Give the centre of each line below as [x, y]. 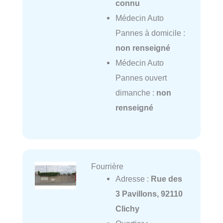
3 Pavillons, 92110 [149, 194]
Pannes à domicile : [150, 33]
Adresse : [133, 179]
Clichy [127, 209]
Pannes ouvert [141, 77]
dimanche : [136, 92]
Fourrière [107, 167]
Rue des [166, 179]
